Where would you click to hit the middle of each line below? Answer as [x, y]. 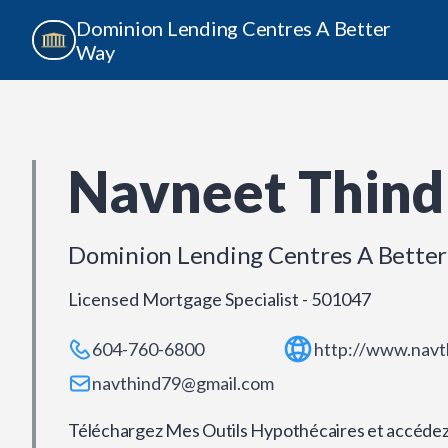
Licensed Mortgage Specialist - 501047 [219, 299]
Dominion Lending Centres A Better [234, 28]
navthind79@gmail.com [183, 383]
